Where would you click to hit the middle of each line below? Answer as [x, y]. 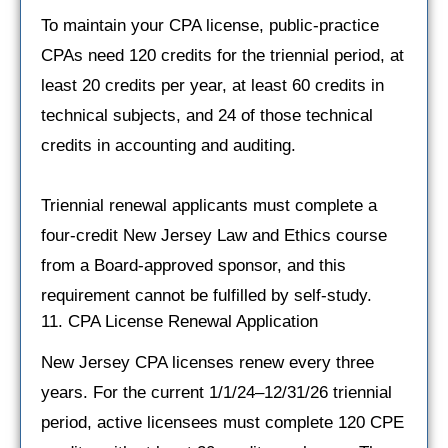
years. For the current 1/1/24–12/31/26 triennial [216, 392]
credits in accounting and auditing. [168, 145]
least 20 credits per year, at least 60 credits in [212, 85]
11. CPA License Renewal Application [179, 321]
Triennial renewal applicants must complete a [209, 205]
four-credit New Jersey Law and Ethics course [214, 235]
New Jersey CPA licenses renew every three [207, 362]
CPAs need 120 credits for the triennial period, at [222, 55]
